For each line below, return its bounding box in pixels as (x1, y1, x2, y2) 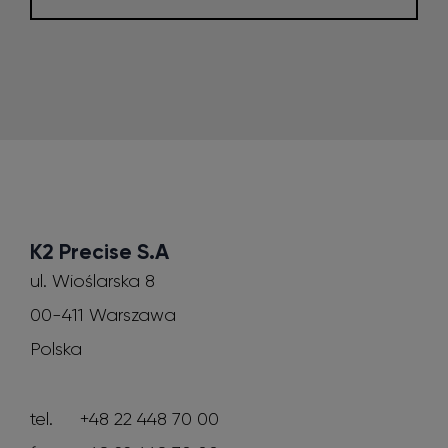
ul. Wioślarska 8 (30, 271, 160, 292)
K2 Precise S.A (30, 239, 169, 265)
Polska (30, 339, 82, 360)
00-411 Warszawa (30, 305, 176, 326)
